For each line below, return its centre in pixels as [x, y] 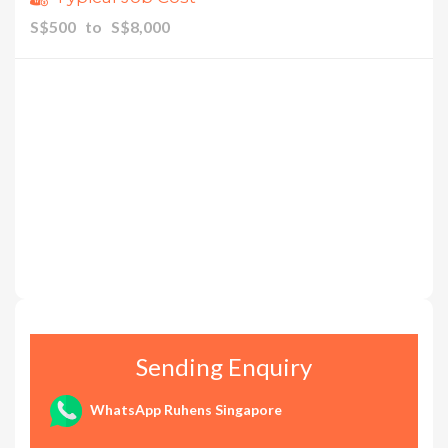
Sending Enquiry [224, 366]
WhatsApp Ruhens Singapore [184, 409]
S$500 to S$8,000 [100, 27]
